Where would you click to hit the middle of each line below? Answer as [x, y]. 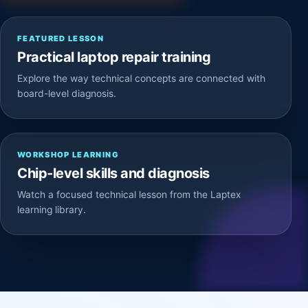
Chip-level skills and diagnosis [113, 173]
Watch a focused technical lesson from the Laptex [129, 195]
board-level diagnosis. [67, 93]
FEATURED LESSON [61, 38]
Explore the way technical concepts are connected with [141, 78]
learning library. [52, 210]
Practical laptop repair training [114, 57]
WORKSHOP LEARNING [68, 155]
